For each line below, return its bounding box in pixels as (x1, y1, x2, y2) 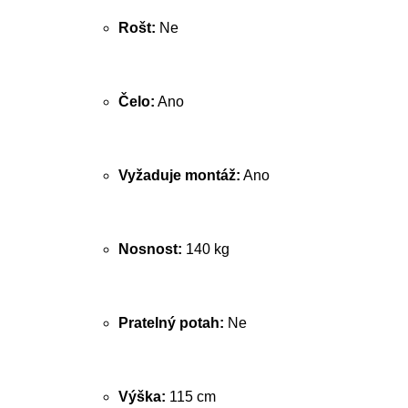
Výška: (118, 389, 166, 404)
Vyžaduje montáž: (118, 168, 240, 183)
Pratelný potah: (118, 315, 224, 331)
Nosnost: (118, 241, 182, 257)
